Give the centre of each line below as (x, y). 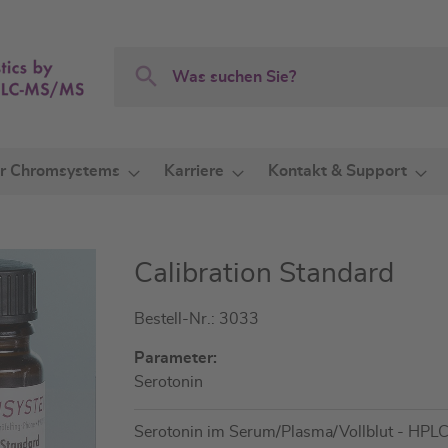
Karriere (194, 171)
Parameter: (176, 358)
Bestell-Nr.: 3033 (197, 319)
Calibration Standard (264, 274)
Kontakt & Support (337, 171)
